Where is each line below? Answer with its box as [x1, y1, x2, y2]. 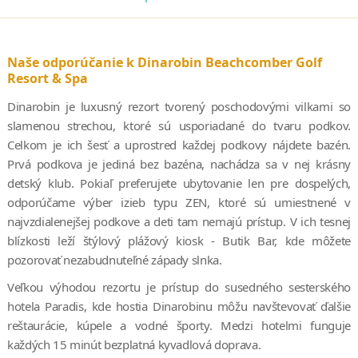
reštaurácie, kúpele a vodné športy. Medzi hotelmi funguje [6, 316, 352, 333]
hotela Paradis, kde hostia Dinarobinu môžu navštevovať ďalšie [6, 297, 352, 314]
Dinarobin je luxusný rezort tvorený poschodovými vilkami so [6, 97, 352, 114]
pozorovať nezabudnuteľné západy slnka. [6, 251, 222, 268]
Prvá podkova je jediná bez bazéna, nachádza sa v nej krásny [6, 155, 352, 172]
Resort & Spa [6, 69, 88, 87]
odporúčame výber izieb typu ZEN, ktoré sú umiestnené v [6, 193, 352, 210]
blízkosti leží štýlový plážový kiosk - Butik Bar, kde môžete [6, 232, 352, 249]
